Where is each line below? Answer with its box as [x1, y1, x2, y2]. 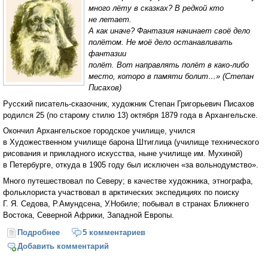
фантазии [89, 48, 126, 58]
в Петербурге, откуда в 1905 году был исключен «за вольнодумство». [3, 160, 258, 170]
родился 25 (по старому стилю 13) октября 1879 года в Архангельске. [3, 110, 258, 120]
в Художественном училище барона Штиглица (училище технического [3, 138, 259, 147]
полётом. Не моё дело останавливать [89, 37, 233, 47]
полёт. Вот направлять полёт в [89, 60, 214, 69]
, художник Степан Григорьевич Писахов [107, 99, 254, 108]
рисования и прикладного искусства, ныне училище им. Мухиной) [3, 149, 242, 159]
